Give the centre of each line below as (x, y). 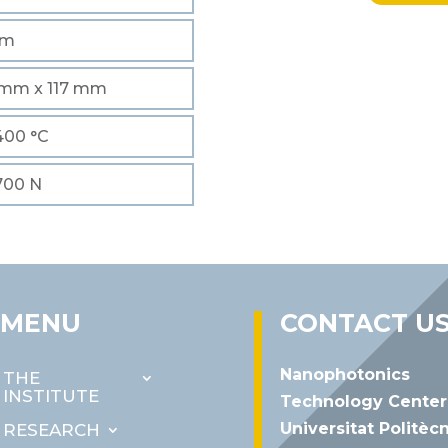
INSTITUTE (50, 396)
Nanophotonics (344, 375)
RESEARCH (51, 430)
